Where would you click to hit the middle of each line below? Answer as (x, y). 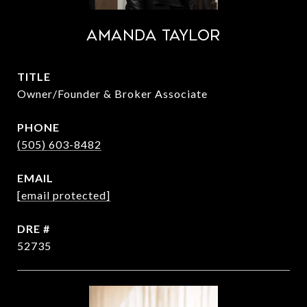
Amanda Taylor (153, 36)
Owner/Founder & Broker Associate (112, 94)
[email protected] (64, 195)
